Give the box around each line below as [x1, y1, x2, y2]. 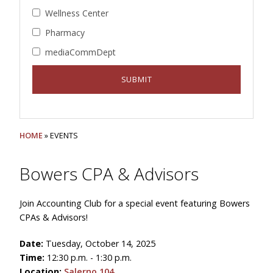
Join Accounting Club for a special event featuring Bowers [19, 197, 250, 209]
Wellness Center [45, 7, 108, 19]
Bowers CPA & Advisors [19, 162, 199, 185]
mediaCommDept [45, 46, 116, 58]
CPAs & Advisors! [19, 211, 88, 223]
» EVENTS [43, 130, 78, 141]
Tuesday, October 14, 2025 [46, 238, 155, 249]
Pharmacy [45, 27, 85, 38]
